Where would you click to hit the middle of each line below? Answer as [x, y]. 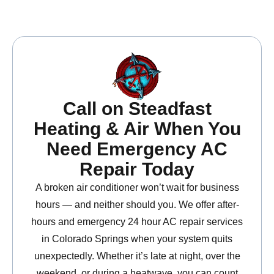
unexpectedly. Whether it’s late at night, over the [137, 256]
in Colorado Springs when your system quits [137, 239]
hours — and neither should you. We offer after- [137, 205]
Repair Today [137, 169]
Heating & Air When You [137, 129]
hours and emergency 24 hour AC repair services [137, 222]
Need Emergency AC [137, 149]
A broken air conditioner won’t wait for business [137, 188]
